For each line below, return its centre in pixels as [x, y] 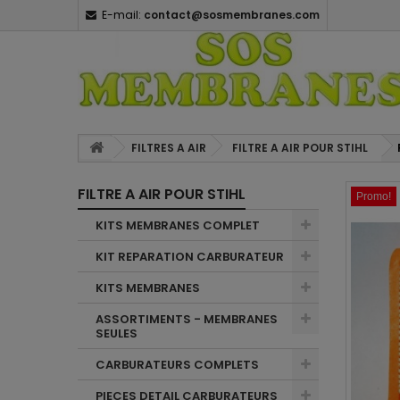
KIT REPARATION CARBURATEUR [190, 257]
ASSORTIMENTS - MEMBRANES [187, 319]
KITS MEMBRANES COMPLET [178, 225]
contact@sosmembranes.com [232, 15]
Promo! [374, 196]
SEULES [117, 333]
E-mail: [121, 15]
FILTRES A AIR [169, 148]
